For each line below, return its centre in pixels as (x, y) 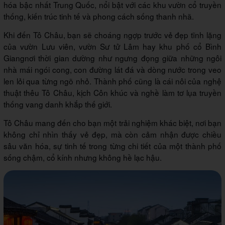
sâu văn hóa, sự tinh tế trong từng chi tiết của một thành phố (113, 145)
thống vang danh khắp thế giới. (58, 104)
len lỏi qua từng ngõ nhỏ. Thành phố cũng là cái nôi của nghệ (113, 81)
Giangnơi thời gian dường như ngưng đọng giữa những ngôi (113, 58)
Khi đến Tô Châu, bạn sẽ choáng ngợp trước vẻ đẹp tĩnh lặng (113, 34)
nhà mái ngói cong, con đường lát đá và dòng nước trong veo (113, 69)
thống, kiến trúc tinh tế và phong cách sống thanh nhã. (99, 16)
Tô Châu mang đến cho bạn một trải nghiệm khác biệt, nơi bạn (113, 122)
